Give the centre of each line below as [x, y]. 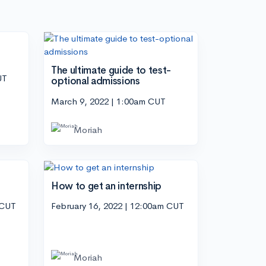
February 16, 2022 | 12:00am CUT [118, 206]
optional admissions [96, 81]
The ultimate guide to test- [111, 70]
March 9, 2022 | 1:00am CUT [108, 101]
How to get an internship [106, 186]
